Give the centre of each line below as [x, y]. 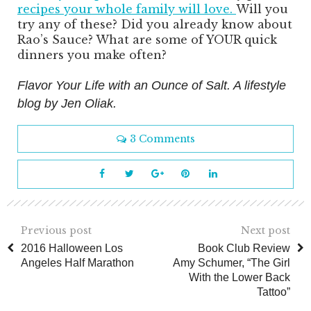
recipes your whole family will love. [127, 9]
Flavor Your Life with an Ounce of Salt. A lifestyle [152, 86]
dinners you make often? [92, 55]
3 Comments [162, 139]
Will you [262, 9]
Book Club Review [244, 249]
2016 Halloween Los [72, 249]
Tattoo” [274, 292]
